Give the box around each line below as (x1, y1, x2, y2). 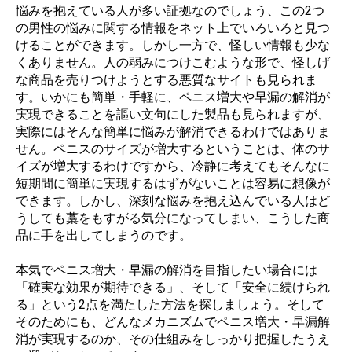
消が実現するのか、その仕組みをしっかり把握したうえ (16, 332, 330, 347)
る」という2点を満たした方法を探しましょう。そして (16, 297, 324, 313)
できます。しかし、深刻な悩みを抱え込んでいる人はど (16, 193, 330, 209)
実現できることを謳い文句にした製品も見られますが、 (16, 107, 330, 123)
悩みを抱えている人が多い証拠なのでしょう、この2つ (16, 3, 324, 19)
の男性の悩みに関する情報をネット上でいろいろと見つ (16, 20, 330, 36)
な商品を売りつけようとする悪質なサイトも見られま (16, 72, 317, 88)
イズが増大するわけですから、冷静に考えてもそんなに (16, 159, 330, 174)
